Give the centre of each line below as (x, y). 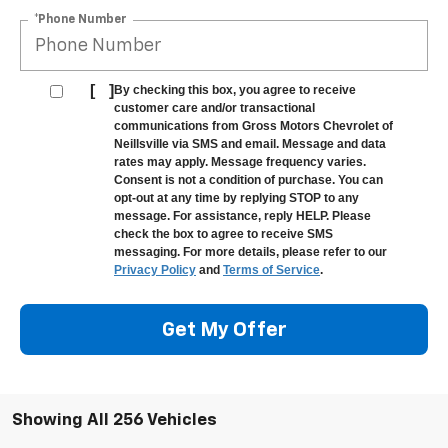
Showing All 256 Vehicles (114, 421)
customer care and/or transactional (214, 108)
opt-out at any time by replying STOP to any (236, 198)
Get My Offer (224, 329)
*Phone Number (80, 19)
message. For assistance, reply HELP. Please (242, 216)
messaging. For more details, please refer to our (250, 252)
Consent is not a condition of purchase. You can (248, 180)
